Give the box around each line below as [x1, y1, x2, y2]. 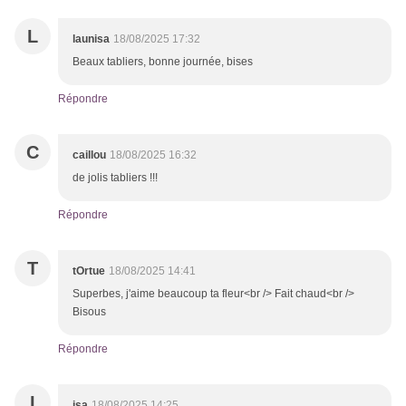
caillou [72, 149, 106, 162]
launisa [72, 33, 110, 46]
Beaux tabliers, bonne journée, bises [72, 55, 253, 69]
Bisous [72, 305, 106, 319]
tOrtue [72, 265, 105, 278]
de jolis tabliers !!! [72, 171, 158, 185]
